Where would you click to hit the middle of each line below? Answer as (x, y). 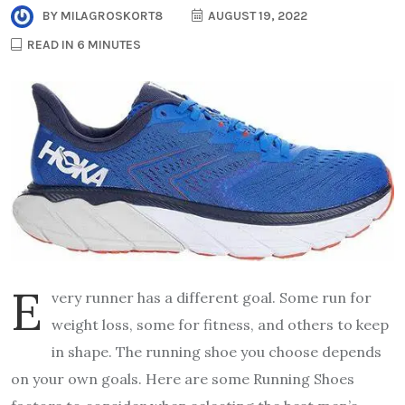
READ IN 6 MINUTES (83, 44)
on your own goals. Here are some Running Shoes (183, 378)
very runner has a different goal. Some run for (212, 297)
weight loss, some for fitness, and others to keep (220, 324)
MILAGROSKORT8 (110, 15)
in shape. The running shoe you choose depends (217, 351)
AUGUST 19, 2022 (256, 15)
